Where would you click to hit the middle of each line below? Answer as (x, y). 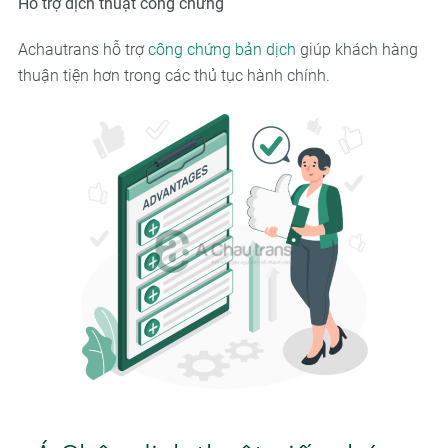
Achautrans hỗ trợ (82, 49)
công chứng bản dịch (221, 49)
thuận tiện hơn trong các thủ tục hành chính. (173, 75)
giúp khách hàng (356, 49)
